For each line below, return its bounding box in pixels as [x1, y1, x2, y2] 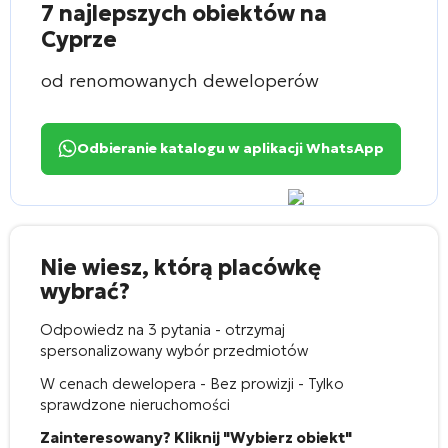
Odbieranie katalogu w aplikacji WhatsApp [77, 139, 384, 158]
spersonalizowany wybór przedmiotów [40, 340, 308, 360]
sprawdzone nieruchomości [40, 394, 230, 414]
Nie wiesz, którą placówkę [40, 253, 321, 281]
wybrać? [40, 277, 130, 305]
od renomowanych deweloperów [41, 68, 319, 92]
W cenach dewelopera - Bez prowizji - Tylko [40, 373, 344, 393]
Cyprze [41, 25, 117, 53]
